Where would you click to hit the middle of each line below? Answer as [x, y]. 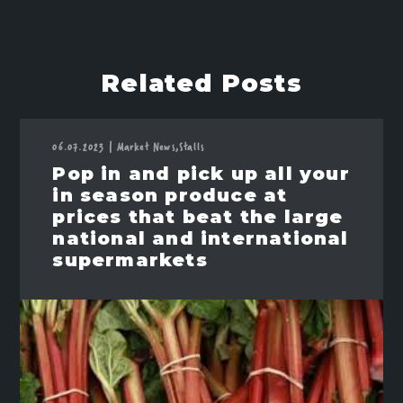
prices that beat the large [198, 217]
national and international [201, 238]
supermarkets [130, 260]
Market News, [148, 147]
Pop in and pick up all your [201, 174]
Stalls [192, 147]
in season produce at [170, 195]
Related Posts [201, 83]
